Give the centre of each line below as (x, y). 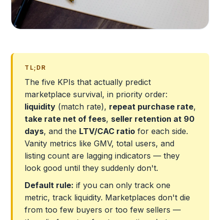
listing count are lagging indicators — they (102, 156)
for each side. (162, 131)
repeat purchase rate (151, 107)
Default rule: (49, 185)
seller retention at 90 (153, 119)
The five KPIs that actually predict (88, 82)
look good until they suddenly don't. (92, 168)
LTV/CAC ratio (107, 131)
